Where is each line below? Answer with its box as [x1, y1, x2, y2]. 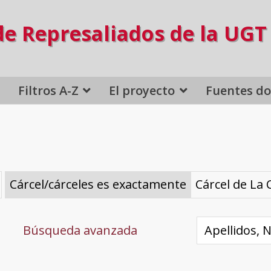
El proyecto [109, 82, 175, 99]
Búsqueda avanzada [22, 221, 137, 238]
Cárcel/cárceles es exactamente [9, 176, 186, 193]
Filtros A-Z [18, 82, 79, 99]
